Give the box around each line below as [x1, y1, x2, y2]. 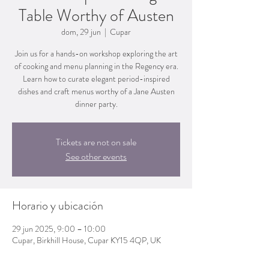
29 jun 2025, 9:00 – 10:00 [12, 222, 106, 235]
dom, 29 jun [61, 25, 101, 38]
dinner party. [74, 97, 118, 110]
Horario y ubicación [12, 196, 103, 214]
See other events [65, 149, 127, 163]
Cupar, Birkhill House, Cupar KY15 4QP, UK [12, 234, 161, 246]
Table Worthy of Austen [18, 3, 174, 28]
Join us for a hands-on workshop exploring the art [14, 47, 178, 59]
